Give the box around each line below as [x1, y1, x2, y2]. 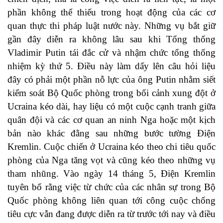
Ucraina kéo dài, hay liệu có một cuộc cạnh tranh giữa [7, 101, 216, 112]
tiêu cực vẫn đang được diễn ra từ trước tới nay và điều [7, 209, 216, 220]
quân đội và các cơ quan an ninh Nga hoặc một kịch [7, 114, 216, 125]
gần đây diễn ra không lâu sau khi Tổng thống [7, 34, 216, 45]
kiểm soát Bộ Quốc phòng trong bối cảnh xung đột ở [7, 88, 216, 99]
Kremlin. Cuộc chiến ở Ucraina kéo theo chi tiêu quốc [7, 141, 216, 152]
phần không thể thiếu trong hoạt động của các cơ [7, 7, 216, 18]
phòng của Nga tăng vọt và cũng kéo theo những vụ [7, 155, 216, 166]
